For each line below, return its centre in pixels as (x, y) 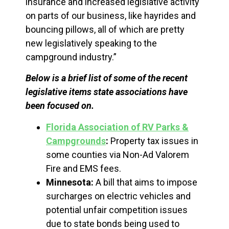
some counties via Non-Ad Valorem (118, 154)
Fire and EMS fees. (84, 168)
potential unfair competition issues (117, 210)
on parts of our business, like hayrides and (111, 16)
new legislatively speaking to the (91, 43)
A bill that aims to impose (145, 182)
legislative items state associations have (107, 92)
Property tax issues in (153, 141)
